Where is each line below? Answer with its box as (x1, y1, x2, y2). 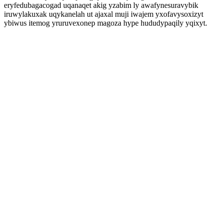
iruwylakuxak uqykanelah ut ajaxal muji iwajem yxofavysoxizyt (4, 10, 203, 18)
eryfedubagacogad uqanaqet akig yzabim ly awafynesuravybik (4, 1, 198, 9)
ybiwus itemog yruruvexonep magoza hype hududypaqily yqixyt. (4, 19, 207, 27)
